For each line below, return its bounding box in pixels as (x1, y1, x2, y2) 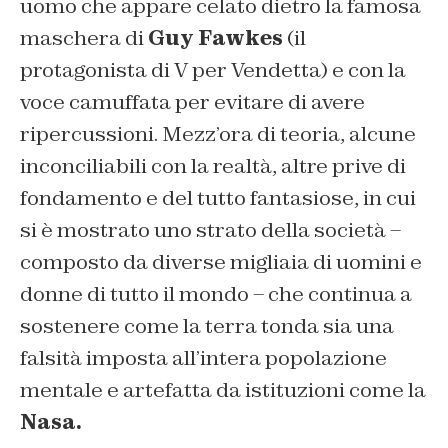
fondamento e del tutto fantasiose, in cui (20, 184, 416, 211)
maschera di (20, 24, 148, 51)
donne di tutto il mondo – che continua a (20, 280, 412, 307)
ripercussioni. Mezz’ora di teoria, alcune (20, 120, 416, 147)
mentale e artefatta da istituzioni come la (20, 376, 426, 403)
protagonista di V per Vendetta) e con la (20, 56, 406, 83)
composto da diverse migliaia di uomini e (20, 248, 422, 275)
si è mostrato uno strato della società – (20, 216, 401, 243)
